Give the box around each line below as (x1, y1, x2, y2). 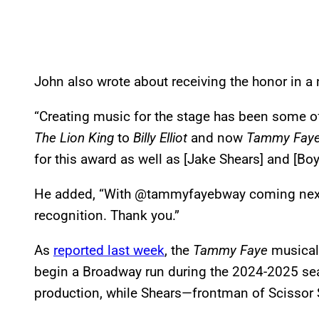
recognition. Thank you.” (34, 206, 179, 224)
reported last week (53, 241, 164, 258)
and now (187, 129, 246, 146)
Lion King (60, 129, 114, 146)
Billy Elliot (133, 129, 187, 146)
